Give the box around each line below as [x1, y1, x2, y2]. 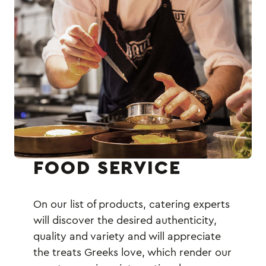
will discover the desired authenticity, [33, 215, 217, 226]
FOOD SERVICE [33, 159, 182, 178]
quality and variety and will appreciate [33, 231, 221, 242]
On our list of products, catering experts [33, 199, 230, 210]
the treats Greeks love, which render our [33, 247, 232, 258]
